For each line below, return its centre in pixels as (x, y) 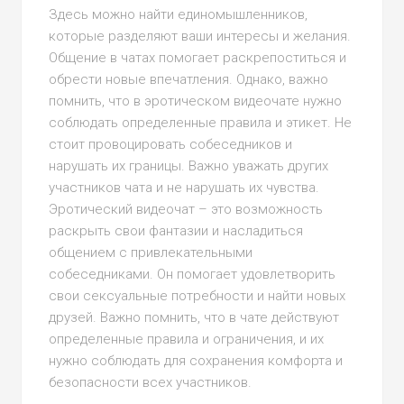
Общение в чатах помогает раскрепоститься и (198, 58)
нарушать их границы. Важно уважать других (189, 166)
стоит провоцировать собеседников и (171, 144)
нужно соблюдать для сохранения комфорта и (196, 361)
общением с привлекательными (151, 252)
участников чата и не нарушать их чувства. (184, 188)
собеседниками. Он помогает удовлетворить (193, 274)
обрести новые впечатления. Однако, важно (189, 79)
